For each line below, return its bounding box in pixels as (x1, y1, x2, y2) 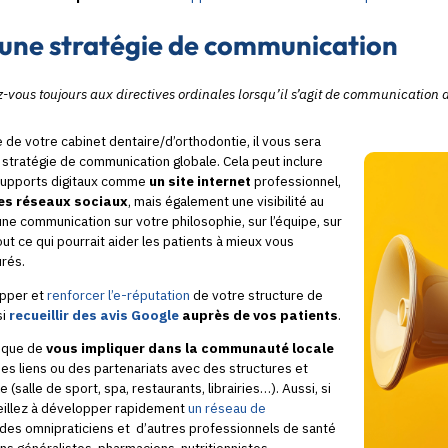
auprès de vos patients (179, 305, 338, 324)
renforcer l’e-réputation (47, 285, 190, 304)
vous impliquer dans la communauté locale (43, 339, 334, 358)
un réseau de (188, 399, 266, 418)
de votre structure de (190, 285, 323, 304)
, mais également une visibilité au (128, 192, 324, 211)
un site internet (149, 172, 251, 191)
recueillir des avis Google (9, 305, 179, 324)
